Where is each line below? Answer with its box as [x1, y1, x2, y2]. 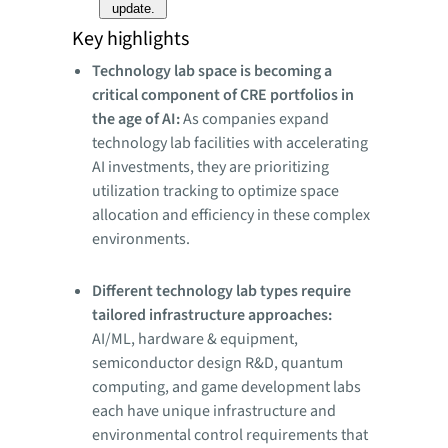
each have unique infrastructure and [92, 400, 336, 423]
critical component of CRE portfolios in [92, 84, 354, 107]
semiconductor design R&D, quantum [92, 352, 343, 375]
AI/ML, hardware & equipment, [92, 328, 298, 351]
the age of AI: [92, 108, 183, 131]
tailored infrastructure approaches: [92, 304, 332, 327]
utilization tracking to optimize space [92, 180, 339, 203]
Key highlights [72, 25, 189, 54]
